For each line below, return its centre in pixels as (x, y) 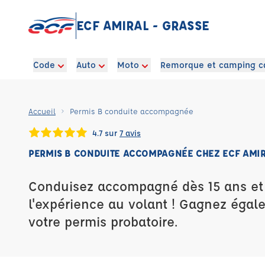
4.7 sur (106, 132)
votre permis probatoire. (103, 222)
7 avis (130, 132)
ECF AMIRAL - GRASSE (143, 25)
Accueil (42, 111)
